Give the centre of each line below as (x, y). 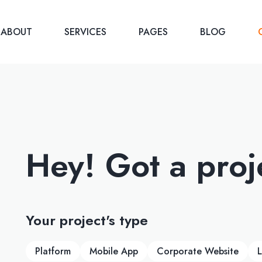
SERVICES (87, 32)
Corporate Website (197, 251)
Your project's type (87, 220)
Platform (53, 251)
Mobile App (113, 251)
